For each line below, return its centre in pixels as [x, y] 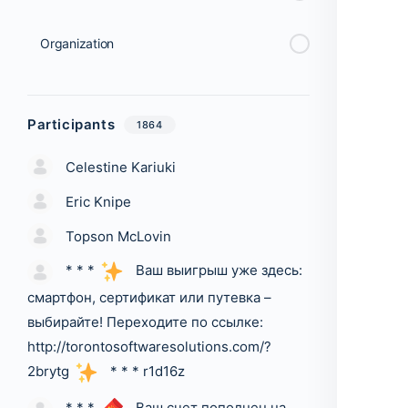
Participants [71, 124]
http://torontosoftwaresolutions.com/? [149, 347]
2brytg [50, 372]
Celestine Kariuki [121, 167]
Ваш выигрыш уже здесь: [217, 270]
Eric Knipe [98, 202]
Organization [77, 43]
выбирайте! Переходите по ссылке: [145, 322]
